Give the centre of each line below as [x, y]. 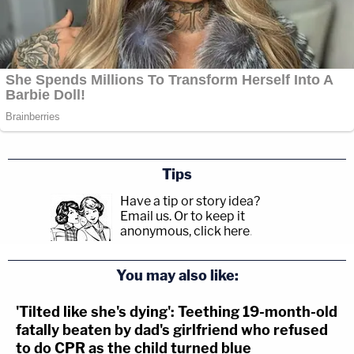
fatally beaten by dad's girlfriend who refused [172, 330]
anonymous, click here [185, 231]
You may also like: [177, 275]
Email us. [146, 216]
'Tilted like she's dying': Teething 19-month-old [177, 311]
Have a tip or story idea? [190, 201]
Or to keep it [209, 216]
